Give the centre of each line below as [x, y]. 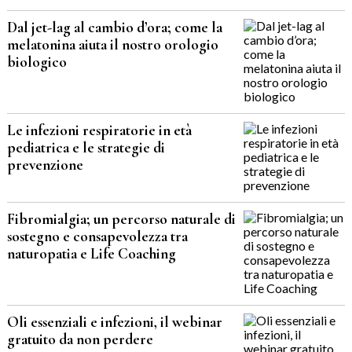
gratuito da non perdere [80, 339]
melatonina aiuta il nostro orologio [112, 45]
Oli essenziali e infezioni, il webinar [114, 322]
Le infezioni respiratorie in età [99, 130]
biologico [37, 62]
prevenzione [45, 165]
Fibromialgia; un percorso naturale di [121, 219]
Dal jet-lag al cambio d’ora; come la [114, 27]
